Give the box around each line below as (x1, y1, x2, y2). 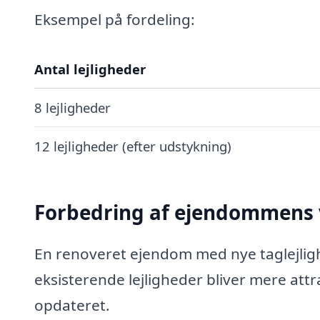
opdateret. (34, 294, 110, 315)
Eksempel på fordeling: (34, 9, 195, 29)
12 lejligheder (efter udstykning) (34, 136, 231, 155)
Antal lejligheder (34, 59, 146, 78)
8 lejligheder (34, 98, 111, 116)
